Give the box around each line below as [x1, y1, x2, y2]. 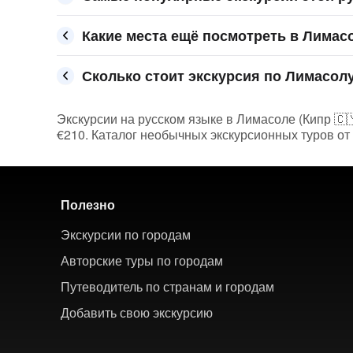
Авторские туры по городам [61, 251, 223, 269]
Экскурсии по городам [61, 225, 191, 243]
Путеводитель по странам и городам [61, 277, 274, 295]
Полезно [61, 195, 115, 214]
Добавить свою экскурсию [61, 303, 213, 321]
